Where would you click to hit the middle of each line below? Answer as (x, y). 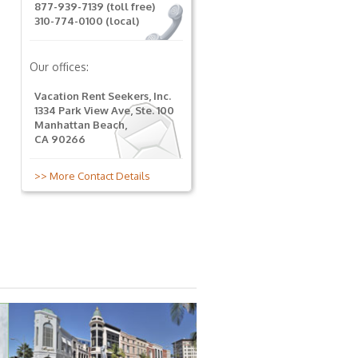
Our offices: (59, 67)
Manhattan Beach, (81, 125)
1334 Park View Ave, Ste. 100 (104, 110)
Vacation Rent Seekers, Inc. (103, 96)
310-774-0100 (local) (87, 21)
